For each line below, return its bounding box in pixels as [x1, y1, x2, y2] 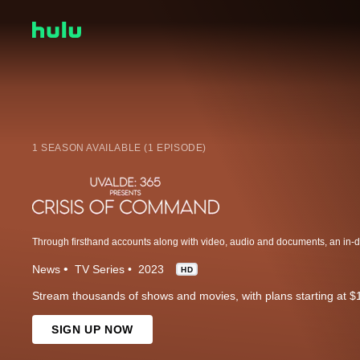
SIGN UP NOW [51, 322, 133, 336]
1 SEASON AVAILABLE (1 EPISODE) [32, 141, 207, 153]
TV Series [75, 262, 125, 276]
